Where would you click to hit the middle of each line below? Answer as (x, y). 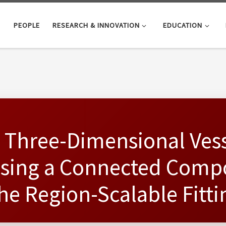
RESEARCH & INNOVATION (96, 25)
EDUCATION (182, 25)
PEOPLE (26, 25)
